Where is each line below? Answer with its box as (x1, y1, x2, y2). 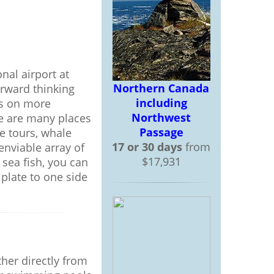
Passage (139, 125, 183, 139)
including (135, 95, 187, 110)
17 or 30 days (112, 139, 182, 154)
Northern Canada (113, 81, 209, 95)
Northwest (131, 110, 191, 125)
